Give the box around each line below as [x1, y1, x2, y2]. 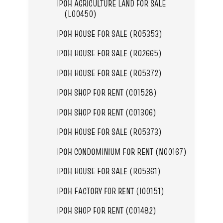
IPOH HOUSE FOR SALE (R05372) [56, 66, 162, 79]
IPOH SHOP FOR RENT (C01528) [56, 86, 157, 99]
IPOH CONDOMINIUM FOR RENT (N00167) [56, 145, 187, 158]
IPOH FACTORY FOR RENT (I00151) [56, 184, 164, 197]
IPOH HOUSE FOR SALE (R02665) [56, 47, 162, 60]
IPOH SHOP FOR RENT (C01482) [56, 204, 156, 217]
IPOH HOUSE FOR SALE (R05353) [56, 27, 162, 40]
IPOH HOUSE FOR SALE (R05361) [56, 165, 161, 178]
